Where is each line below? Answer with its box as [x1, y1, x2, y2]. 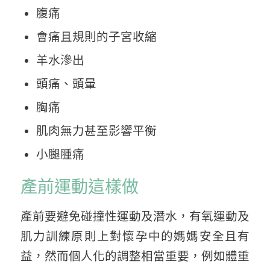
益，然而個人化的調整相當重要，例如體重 [20, 249, 250, 263]
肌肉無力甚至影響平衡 [36, 124, 157, 137]
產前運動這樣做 [20, 177, 139, 196]
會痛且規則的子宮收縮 [36, 30, 157, 43]
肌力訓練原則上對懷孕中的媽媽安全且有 [20, 229, 250, 243]
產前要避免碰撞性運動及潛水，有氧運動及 [20, 209, 250, 223]
